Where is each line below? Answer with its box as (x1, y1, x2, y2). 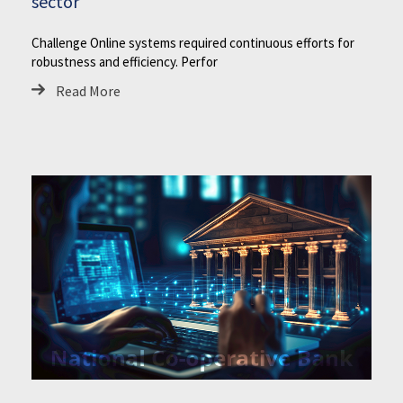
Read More (56, 81, 121, 100)
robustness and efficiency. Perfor (31, 52, 218, 70)
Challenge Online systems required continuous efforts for (31, 33, 354, 51)
